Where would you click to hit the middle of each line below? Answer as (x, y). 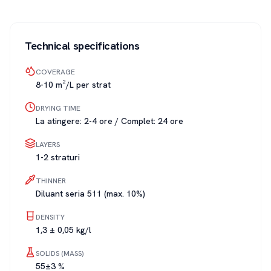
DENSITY (50, 217)
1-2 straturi (58, 157)
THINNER (51, 181)
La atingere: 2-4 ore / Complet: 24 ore (109, 121)
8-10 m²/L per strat (73, 85)
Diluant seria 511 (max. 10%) (90, 194)
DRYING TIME (58, 108)
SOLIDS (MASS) (60, 253)
